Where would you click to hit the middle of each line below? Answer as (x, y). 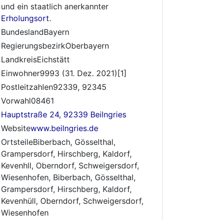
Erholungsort (25, 18)
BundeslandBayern (35, 32)
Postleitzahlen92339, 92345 (54, 87)
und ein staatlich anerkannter (55, 6)
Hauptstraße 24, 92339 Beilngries (64, 114)
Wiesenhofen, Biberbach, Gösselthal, (68, 177)
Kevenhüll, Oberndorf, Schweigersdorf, (72, 201)
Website (16, 128)
